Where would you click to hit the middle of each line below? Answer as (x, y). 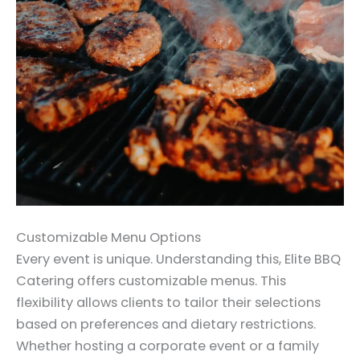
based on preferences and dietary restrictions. (166, 324)
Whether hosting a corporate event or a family (168, 346)
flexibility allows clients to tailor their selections (168, 302)
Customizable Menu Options (108, 237)
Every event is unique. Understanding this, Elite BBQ (178, 259)
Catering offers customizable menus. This (151, 280)
